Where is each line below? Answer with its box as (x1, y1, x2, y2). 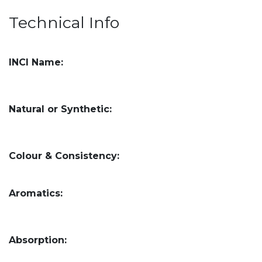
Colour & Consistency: (9, 150, 119, 162)
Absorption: (9, 235, 67, 246)
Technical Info (9, 13, 119, 33)
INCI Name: (9, 57, 63, 68)
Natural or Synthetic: (9, 104, 112, 115)
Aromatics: (9, 188, 65, 199)
